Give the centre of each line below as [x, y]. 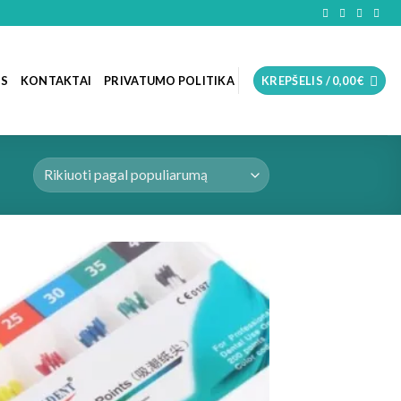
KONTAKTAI [56, 81]
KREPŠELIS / [297, 81]
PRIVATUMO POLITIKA [169, 81]
